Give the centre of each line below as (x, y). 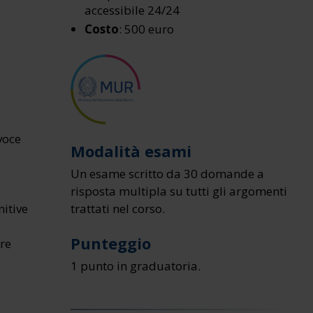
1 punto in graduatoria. (136, 266)
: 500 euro (147, 29)
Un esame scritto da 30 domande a (168, 174)
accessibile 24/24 (132, 10)
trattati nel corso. (118, 209)
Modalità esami (131, 151)
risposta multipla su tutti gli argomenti (179, 191)
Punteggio (111, 243)
